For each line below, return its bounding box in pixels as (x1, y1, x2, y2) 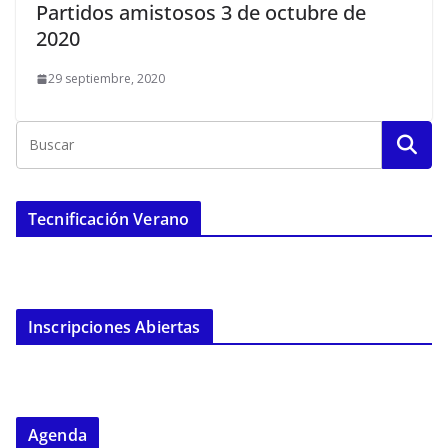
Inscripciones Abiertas (28, 316, 201, 339)
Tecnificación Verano (28, 208, 190, 231)
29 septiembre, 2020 (48, 70, 165, 88)
